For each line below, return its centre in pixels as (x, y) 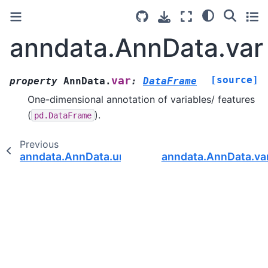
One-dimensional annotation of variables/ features (141, 99)
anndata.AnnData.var (136, 48)
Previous (39, 144)
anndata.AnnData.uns (76, 156)
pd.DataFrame (63, 115)
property (33, 81)
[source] (234, 80)
